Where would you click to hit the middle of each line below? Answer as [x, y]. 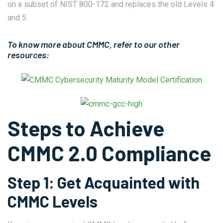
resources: [28, 55]
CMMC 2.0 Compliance [109, 153]
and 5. [18, 17]
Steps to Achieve [86, 128]
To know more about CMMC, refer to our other [94, 44]
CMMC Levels [54, 201]
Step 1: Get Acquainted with [104, 182]
